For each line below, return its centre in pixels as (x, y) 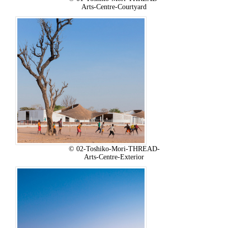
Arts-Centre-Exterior (114, 157)
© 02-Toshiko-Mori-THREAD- (114, 149)
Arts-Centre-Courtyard (114, 7)
